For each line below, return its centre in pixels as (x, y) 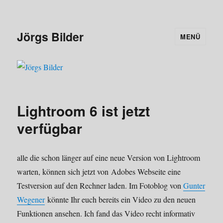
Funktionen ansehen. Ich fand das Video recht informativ (106, 214)
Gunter (194, 186)
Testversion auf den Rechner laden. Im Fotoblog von (100, 186)
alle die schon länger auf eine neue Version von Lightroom (109, 158)
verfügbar (50, 128)
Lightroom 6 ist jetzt (84, 111)
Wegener (31, 200)
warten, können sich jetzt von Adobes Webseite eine (99, 172)
